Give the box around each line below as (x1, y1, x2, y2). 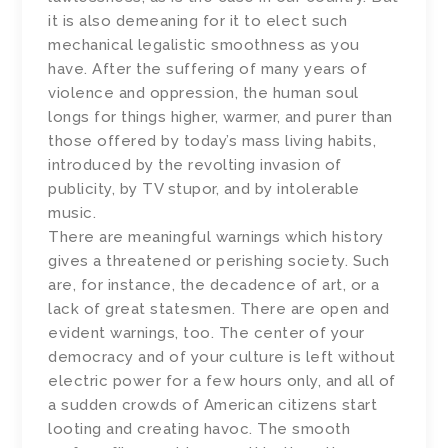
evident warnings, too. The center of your (48, 324, 365, 343)
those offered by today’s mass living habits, (48, 132, 377, 151)
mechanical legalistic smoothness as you (48, 36, 360, 55)
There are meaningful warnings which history (48, 228, 384, 247)
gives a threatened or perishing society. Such (48, 252, 390, 271)
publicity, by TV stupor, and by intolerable (48, 180, 360, 199)
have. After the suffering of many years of (48, 60, 368, 79)
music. (48, 204, 97, 223)
